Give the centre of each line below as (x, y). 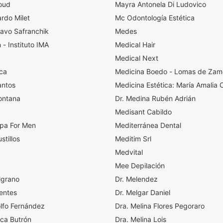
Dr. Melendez (136, 179)
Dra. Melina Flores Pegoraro (160, 206)
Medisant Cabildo (143, 112)
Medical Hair (135, 45)
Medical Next (137, 58)
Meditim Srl (133, 139)
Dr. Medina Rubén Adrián (155, 98)
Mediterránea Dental (148, 125)
